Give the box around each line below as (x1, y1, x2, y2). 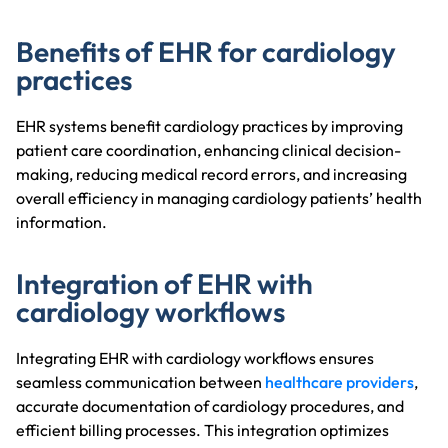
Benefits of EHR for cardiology (16, 33, 396, 69)
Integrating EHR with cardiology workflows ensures (16, 347, 374, 368)
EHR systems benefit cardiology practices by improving (16, 115, 403, 136)
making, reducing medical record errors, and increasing (16, 163, 407, 184)
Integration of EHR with (16, 265, 313, 301)
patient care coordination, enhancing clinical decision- (16, 139, 401, 160)
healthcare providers (265, 371, 414, 392)
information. (16, 211, 107, 232)
